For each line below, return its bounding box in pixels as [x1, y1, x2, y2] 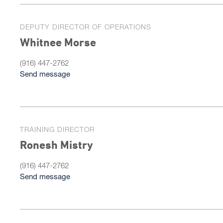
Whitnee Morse [20, 36, 96, 49]
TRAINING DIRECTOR [20, 125, 95, 133]
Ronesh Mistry [20, 138, 93, 151]
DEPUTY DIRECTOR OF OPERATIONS [20, 22, 151, 31]
